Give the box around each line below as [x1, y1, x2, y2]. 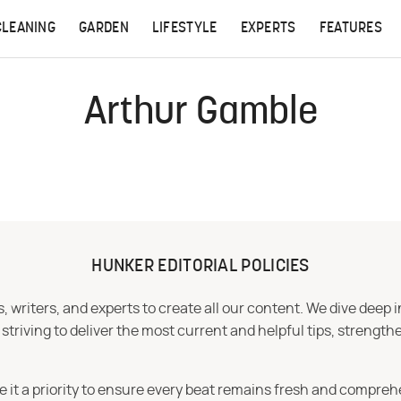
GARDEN [79, 21, 129, 36]
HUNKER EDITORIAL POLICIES [91, 258, 310, 276]
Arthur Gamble [83, 95, 318, 133]
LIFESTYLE [151, 21, 218, 36]
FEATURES [319, 21, 383, 36]
